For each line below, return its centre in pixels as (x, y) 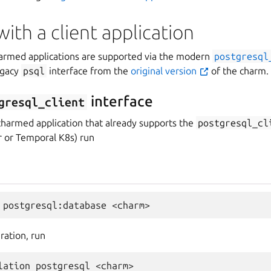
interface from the (89, 71)
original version (165, 71)
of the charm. (239, 71)
